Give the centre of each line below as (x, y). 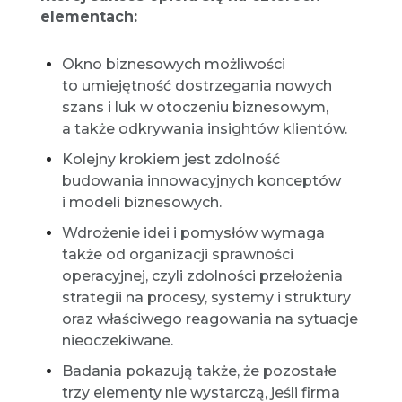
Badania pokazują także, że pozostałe (199, 371)
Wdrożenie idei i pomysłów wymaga (193, 232)
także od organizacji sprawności (177, 254)
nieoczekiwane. (117, 340)
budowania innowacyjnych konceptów (201, 180)
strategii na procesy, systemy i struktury (206, 297)
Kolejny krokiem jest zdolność (170, 159)
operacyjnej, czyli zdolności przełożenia (202, 275)
